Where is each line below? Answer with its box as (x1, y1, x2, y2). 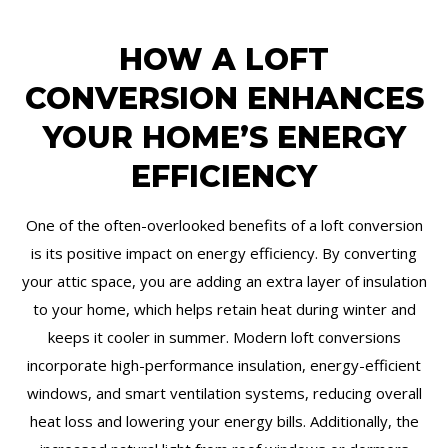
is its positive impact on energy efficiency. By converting (31, 242, 417, 263)
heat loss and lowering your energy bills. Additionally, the (29, 410, 419, 431)
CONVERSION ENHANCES (24, 79, 424, 117)
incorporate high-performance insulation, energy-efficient (27, 354, 421, 375)
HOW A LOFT (119, 40, 329, 78)
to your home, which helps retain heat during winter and (32, 298, 416, 319)
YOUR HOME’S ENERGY (42, 118, 406, 156)
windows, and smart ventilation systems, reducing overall (26, 382, 422, 403)
